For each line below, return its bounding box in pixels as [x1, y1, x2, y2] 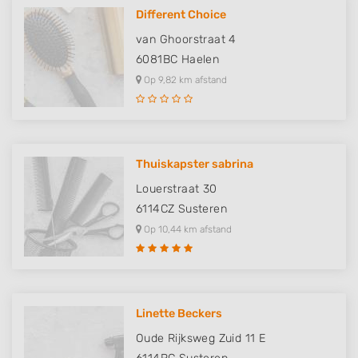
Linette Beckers [136, 307, 222, 320]
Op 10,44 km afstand [141, 224, 232, 235]
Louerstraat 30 [136, 182, 217, 196]
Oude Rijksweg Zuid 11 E [136, 332, 267, 345]
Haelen [181, 53, 220, 66]
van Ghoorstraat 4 [136, 33, 237, 46]
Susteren [177, 202, 228, 216]
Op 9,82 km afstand [141, 74, 227, 86]
